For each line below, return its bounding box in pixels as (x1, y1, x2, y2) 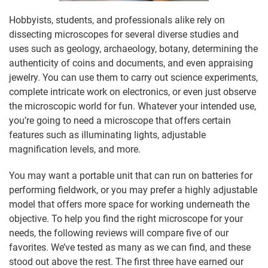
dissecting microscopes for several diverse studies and (9, 29, 239, 41)
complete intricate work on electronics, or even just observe (9, 86, 256, 98)
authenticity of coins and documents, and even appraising (9, 57, 253, 69)
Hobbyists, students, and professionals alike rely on (9, 14, 225, 26)
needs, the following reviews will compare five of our (9, 227, 229, 239)
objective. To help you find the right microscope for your (9, 213, 243, 225)
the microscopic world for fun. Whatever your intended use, (9, 100, 256, 112)
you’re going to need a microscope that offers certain (9, 115, 231, 127)
